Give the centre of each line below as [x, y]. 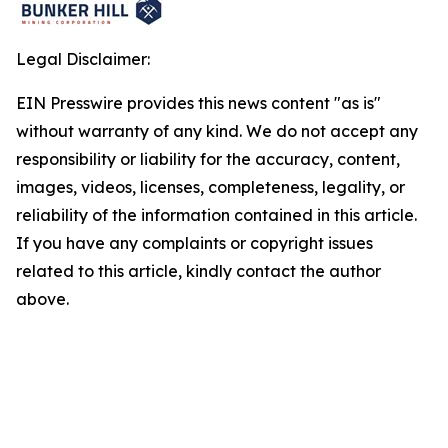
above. [42, 299]
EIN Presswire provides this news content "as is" [198, 103]
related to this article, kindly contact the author [198, 271]
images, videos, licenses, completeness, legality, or [210, 187]
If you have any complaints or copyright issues [194, 243]
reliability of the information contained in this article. [216, 215]
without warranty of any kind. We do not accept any [217, 131]
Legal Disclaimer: [83, 59]
